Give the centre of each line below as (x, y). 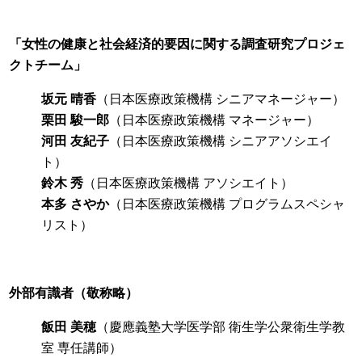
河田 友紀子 (76, 141)
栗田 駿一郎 (76, 120)
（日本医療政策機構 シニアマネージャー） (221, 99)
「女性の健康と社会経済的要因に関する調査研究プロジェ (177, 44)
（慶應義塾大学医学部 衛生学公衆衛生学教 (221, 327)
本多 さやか (76, 204)
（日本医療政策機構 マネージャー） (215, 120)
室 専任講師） (82, 348)
